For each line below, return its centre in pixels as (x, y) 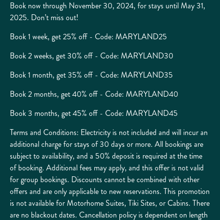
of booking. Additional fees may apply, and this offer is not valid (107, 167)
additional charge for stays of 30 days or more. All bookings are (107, 144)
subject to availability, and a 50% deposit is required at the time (106, 156)
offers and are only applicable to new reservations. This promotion (110, 191)
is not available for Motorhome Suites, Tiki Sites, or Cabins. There (110, 203)
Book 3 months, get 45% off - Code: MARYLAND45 (94, 113)
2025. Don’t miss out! (44, 17)
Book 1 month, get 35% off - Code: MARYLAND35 (91, 75)
